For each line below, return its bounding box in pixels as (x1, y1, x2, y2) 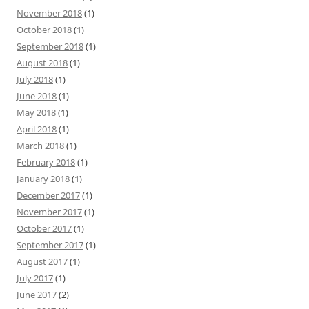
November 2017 (17, 205, 82, 218)
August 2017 (17, 255, 68, 268)
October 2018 (17, 23, 72, 36)
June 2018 (17, 89, 57, 102)
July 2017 (17, 271, 53, 284)
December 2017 (17, 188, 80, 201)
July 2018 (17, 72, 53, 86)
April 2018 (17, 122, 57, 135)
